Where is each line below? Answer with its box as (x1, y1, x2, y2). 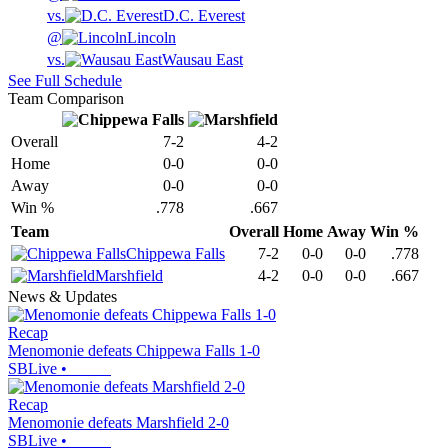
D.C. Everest (163, 7, 245, 25)
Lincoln (127, 29, 176, 47)
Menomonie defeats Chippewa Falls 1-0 (8, 342, 260, 360)
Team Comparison (8, 90, 124, 108)
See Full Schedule (8, 72, 122, 90)
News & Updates (8, 288, 117, 306)
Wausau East (162, 51, 243, 69)
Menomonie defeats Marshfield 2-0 (8, 414, 229, 432)
